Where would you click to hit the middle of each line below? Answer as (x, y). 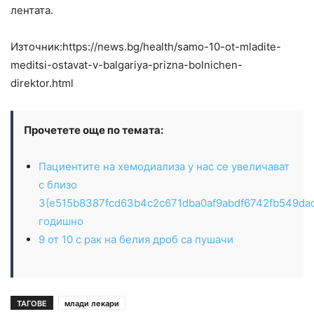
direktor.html (42, 83)
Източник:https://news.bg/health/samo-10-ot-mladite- (146, 47)
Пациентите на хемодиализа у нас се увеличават (164, 167)
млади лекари (92, 304)
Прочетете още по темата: (94, 130)
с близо (58, 185)
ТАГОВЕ (32, 304)
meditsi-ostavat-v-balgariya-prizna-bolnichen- (127, 65)
